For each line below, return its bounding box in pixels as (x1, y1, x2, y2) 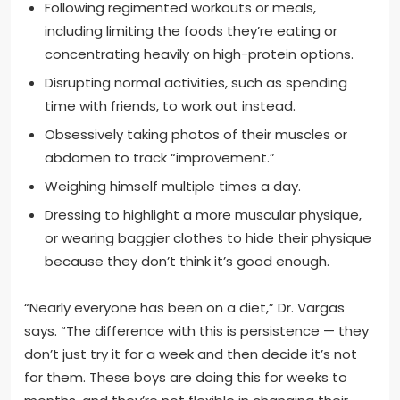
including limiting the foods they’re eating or (44, 21, 337, 41)
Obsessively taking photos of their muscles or (44, 125, 347, 145)
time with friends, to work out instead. (44, 96, 296, 116)
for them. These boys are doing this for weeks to (24, 367, 347, 387)
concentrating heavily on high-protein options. (44, 45, 354, 64)
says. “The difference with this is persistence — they (24, 321, 369, 340)
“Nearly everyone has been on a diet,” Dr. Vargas (24, 297, 345, 317)
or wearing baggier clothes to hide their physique (44, 229, 371, 248)
